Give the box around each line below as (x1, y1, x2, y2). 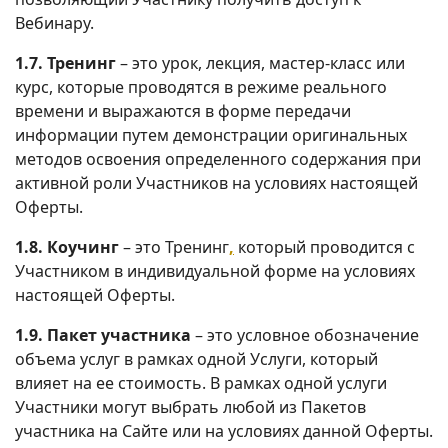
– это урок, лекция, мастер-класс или (116, 51, 405, 74)
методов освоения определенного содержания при (15, 147, 421, 170)
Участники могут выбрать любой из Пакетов (15, 395, 366, 418)
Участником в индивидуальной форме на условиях (15, 259, 415, 282)
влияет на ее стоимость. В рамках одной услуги (15, 371, 387, 394)
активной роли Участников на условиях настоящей (15, 171, 418, 194)
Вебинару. (15, 11, 94, 34)
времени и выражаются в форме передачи (15, 99, 351, 122)
